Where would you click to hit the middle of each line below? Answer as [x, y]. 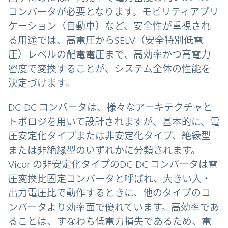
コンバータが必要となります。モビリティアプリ [113, 11]
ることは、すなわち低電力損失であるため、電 [110, 221]
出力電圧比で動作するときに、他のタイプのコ [109, 193]
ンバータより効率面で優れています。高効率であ [114, 207]
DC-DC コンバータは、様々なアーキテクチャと [110, 107]
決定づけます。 [41, 83]
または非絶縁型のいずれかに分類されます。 [104, 150]
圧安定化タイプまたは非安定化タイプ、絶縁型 [109, 136]
